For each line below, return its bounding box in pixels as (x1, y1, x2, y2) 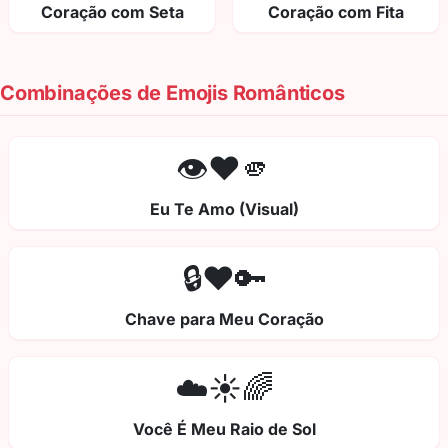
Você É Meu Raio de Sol (132, 419, 316, 440)
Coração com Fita (268, 2, 404, 23)
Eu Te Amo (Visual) (149, 199, 299, 220)
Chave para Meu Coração (124, 309, 324, 330)
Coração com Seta (40, 2, 184, 23)
